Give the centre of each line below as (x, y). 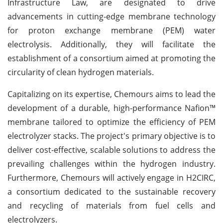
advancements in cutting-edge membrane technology (111, 16)
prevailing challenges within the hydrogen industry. (111, 164)
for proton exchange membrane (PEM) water (111, 30)
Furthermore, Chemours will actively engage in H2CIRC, (111, 177)
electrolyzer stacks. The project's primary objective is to (111, 136)
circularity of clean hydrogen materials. (81, 72)
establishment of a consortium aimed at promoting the (111, 58)
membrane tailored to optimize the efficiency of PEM (111, 122)
